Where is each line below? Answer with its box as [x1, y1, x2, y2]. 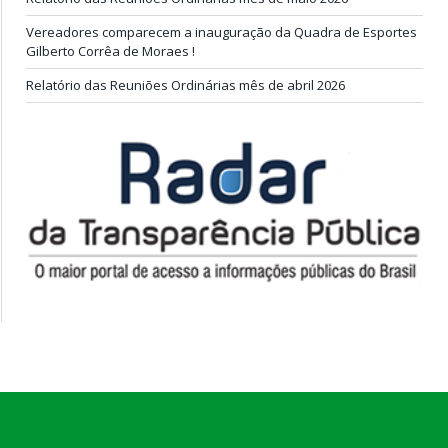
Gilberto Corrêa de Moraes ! [26, 41, 195, 60]
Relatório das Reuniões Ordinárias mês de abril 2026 [26, 75, 345, 94]
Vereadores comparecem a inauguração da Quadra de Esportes [26, 22, 417, 41]
